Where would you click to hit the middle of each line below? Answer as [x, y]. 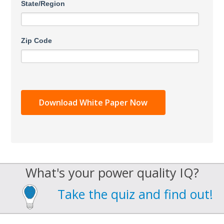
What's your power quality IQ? [112, 173]
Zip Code [37, 41]
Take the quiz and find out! [135, 194]
